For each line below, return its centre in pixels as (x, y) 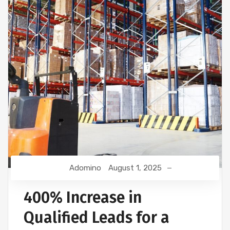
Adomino (85, 168)
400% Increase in (83, 198)
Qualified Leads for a (97, 218)
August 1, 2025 (135, 168)
